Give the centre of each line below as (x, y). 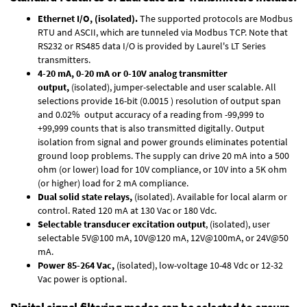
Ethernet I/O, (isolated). (88, 18)
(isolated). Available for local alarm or (210, 196)
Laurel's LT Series (231, 46)
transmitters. (64, 59)
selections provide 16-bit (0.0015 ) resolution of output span (159, 100)
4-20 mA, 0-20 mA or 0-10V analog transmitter (133, 73)
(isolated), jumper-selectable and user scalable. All (173, 87)
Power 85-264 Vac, (76, 265)
